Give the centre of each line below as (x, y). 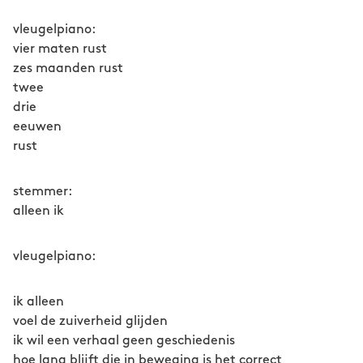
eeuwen (37, 127)
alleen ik (38, 211)
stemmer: (57, 192)
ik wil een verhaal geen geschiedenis (124, 341)
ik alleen (38, 302)
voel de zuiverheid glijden (90, 321)
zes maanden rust (68, 68)
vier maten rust (60, 49)
